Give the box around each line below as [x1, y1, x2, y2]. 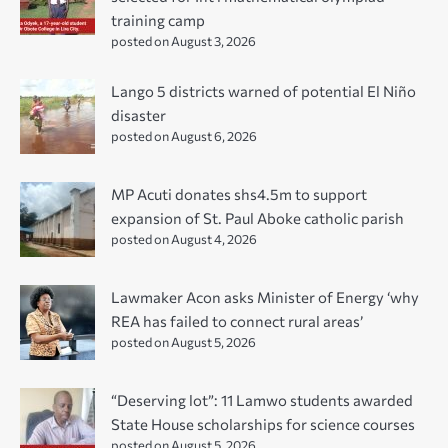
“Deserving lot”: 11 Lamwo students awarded [111, 391, 413, 410]
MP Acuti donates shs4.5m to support [111, 185, 367, 204]
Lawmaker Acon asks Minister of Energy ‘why [111, 288, 419, 307]
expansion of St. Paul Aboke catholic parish [111, 209, 404, 228]
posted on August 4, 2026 [111, 231, 257, 248]
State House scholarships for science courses [111, 415, 415, 434]
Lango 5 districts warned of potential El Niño [111, 82, 416, 101]
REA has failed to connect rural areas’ [111, 312, 363, 331]
